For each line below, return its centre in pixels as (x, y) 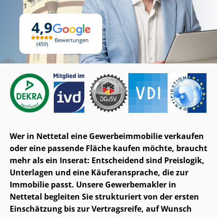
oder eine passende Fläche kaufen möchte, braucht (108, 148)
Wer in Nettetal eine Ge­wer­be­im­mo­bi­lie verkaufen (107, 136)
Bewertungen (71, 40)
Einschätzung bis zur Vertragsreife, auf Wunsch (101, 209)
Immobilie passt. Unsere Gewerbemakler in (93, 184)
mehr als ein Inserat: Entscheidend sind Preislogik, (107, 160)
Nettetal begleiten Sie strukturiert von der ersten (104, 196)
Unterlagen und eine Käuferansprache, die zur (99, 172)
